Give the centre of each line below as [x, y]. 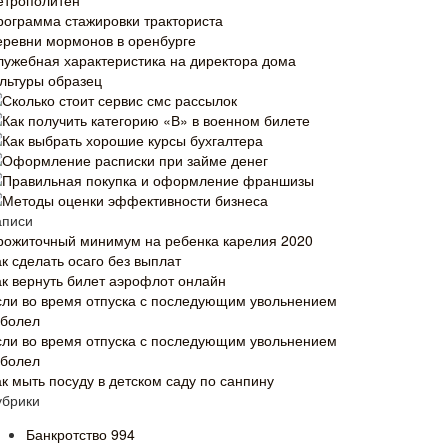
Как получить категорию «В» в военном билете [156, 120]
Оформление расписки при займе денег [135, 160]
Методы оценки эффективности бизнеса [135, 200]
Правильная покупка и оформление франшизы [158, 180]
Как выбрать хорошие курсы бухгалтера [132, 140]
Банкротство [68, 434]
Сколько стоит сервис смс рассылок [119, 100]
